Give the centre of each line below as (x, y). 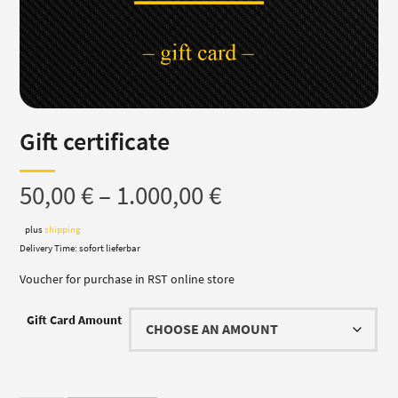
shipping (63, 230)
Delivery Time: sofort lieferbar (80, 248)
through (265, 310)
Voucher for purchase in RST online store (127, 279)
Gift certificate (95, 142)
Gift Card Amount (75, 320)
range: (255, 233)
